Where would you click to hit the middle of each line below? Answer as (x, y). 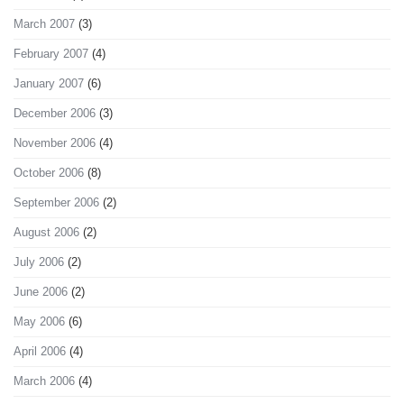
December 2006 (55, 114)
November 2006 (55, 143)
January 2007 (49, 84)
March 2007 (44, 24)
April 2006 (40, 352)
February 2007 (51, 54)
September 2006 (56, 203)
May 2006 (39, 322)
